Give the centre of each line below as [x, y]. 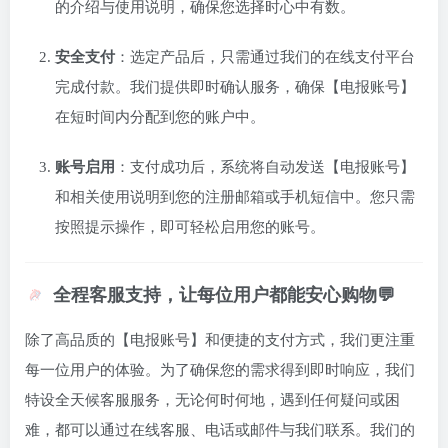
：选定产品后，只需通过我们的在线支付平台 [265, 57]
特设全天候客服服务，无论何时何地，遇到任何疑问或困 [212, 400]
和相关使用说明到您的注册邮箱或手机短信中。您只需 [235, 197]
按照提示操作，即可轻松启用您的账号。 [190, 227]
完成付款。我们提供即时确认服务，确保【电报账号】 [235, 87]
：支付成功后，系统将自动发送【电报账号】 [265, 167]
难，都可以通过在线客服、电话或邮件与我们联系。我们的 [220, 430]
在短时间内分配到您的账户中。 [160, 117]
